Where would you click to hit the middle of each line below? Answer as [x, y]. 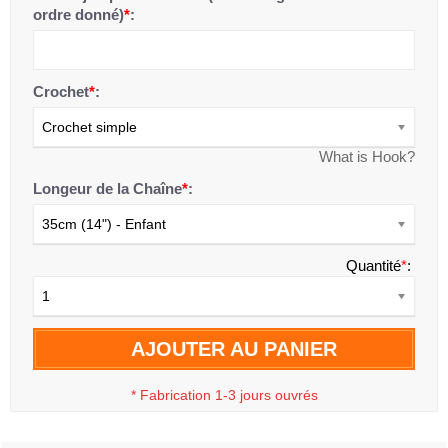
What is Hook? [367, 156]
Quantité [373, 265]
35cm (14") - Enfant [104, 223]
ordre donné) [78, 14]
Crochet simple [89, 126]
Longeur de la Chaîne [107, 188]
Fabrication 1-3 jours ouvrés [228, 394]
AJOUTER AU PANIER [234, 348]
